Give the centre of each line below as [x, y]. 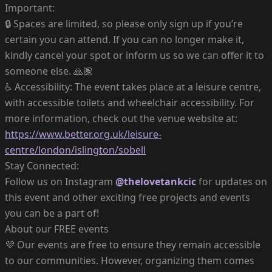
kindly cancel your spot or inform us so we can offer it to [134, 55]
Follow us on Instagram [60, 181]
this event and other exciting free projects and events [127, 197]
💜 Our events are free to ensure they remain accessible [133, 244]
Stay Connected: [42, 165]
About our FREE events [57, 229]
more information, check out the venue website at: [121, 118]
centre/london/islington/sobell [75, 150]
